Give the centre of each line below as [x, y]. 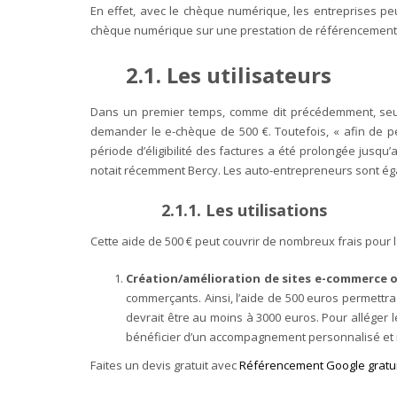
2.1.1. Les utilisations [246, 210]
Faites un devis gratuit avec [165, 366]
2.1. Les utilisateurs [231, 75]
